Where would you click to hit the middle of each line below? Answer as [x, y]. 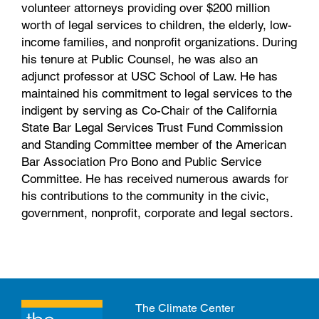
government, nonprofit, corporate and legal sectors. [157, 213]
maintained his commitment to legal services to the [157, 94]
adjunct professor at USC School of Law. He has [150, 77]
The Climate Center [185, 308]
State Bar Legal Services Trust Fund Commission [152, 128]
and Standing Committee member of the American [154, 145]
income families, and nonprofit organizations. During [159, 42]
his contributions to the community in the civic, [145, 196]
